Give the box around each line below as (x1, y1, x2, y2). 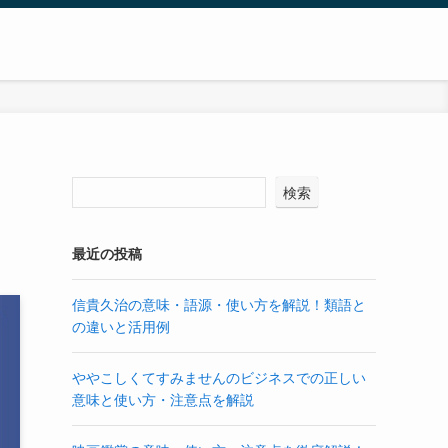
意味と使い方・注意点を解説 (72, 392, 254, 408)
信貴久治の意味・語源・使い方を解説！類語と (72, 297, 366, 313)
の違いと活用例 (72, 319, 170, 335)
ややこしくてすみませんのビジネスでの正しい (72, 370, 366, 386)
